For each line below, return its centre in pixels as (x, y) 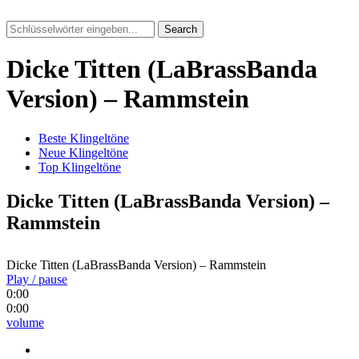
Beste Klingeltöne (84, 138)
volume (25, 322)
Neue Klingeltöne (83, 152)
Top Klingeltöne (80, 167)
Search (181, 29)
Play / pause (37, 279)
